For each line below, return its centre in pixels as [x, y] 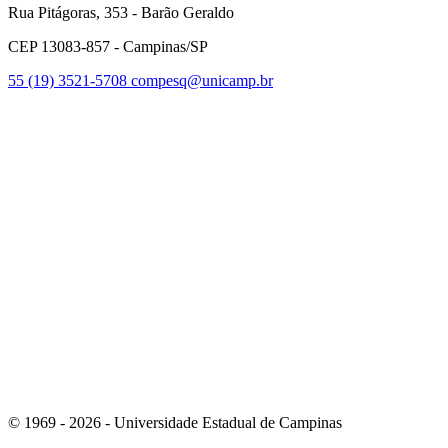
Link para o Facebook [376, 97]
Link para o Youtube [371, 251]
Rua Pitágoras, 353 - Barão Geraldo [121, 12]
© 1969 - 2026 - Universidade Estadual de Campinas [175, 422]
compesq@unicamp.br [202, 80]
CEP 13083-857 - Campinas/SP [108, 46]
